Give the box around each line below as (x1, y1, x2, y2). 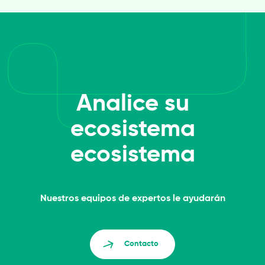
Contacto (124, 240, 159, 248)
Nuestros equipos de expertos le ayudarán (40, 194, 225, 204)
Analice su (76, 92, 189, 117)
